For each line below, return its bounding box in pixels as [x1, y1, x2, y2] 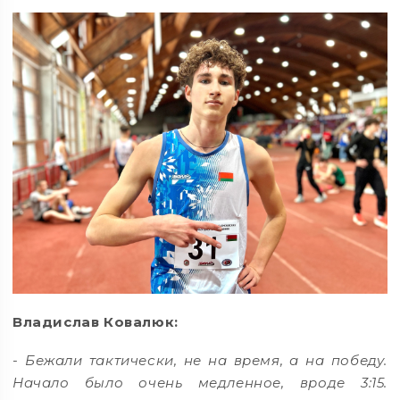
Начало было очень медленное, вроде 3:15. [12, 374, 387, 392]
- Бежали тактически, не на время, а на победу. [12, 352, 387, 370]
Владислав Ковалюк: [12, 312, 179, 330]
